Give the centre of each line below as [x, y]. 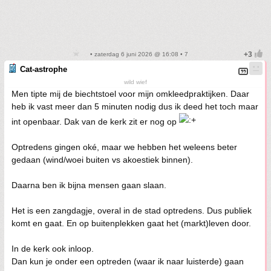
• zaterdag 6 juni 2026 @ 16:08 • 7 [138, 54]
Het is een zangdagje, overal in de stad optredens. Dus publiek [132, 211]
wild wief [135, 82]
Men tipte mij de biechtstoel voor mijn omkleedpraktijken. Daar [130, 94]
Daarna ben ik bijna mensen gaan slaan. [89, 185]
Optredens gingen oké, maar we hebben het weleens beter [124, 147]
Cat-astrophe [44, 69]
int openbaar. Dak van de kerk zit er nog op [95, 122]
